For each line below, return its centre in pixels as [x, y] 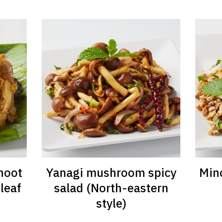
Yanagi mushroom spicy [111, 172]
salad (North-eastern [111, 188]
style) [111, 203]
